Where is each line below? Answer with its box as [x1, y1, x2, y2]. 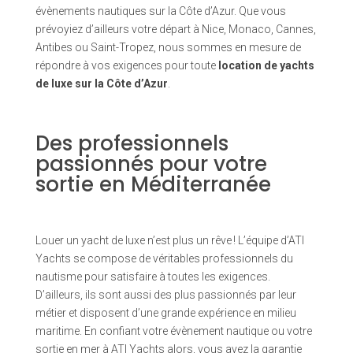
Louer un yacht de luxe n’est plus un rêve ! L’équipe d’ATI [35, 234, 304, 247]
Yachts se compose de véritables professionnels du [35, 252, 293, 266]
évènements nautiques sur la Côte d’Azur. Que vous [35, 5, 286, 18]
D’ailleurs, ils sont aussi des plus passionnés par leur [35, 288, 296, 302]
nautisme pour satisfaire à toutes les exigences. [35, 270, 270, 284]
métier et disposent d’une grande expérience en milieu [35, 307, 296, 320]
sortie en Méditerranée [35, 170, 271, 199]
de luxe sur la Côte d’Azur [35, 77, 168, 91]
